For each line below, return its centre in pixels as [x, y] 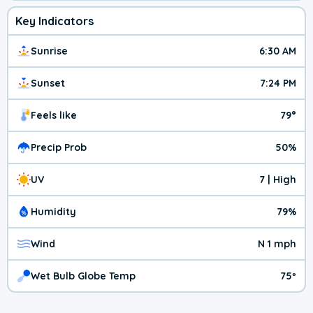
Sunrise [49, 51]
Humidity [53, 212]
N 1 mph [277, 244]
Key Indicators [54, 21]
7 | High [278, 180]
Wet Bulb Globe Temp [83, 276]
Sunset [48, 83]
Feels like [54, 116]
